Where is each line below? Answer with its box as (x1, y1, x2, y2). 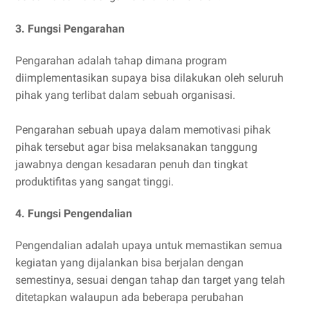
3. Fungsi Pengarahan (15, 21, 125, 35)
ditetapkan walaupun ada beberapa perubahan (15, 291, 244, 304)
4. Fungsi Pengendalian (15, 207, 132, 221)
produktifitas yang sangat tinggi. (15, 174, 174, 188)
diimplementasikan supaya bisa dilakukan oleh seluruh (15, 71, 284, 84)
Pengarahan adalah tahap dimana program (15, 53, 227, 67)
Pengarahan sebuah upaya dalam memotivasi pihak (15, 122, 271, 136)
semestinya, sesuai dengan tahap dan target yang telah (15, 273, 285, 287)
